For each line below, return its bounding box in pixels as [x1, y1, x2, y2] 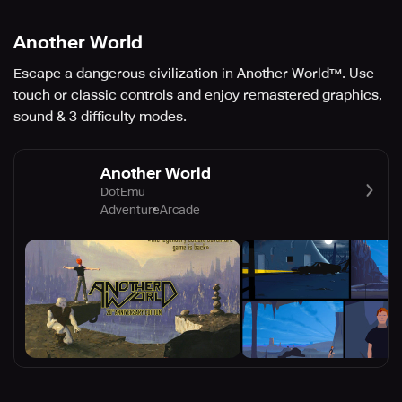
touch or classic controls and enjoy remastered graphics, [13, 87, 382, 104]
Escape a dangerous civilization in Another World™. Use [13, 66, 374, 83]
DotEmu [100, 184, 145, 198]
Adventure [100, 202, 160, 216]
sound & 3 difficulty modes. [13, 109, 187, 126]
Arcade [160, 202, 200, 216]
